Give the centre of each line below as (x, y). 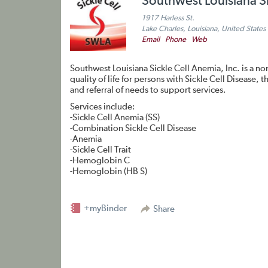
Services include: (103, 107)
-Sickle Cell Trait (100, 150)
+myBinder (104, 208)
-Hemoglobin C (100, 161)
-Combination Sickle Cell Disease (133, 128)
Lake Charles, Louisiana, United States (204, 29)
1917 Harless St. (168, 18)
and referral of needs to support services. (148, 90)
